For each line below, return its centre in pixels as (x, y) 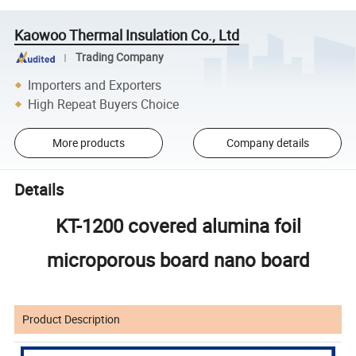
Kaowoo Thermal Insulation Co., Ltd (127, 35)
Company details (267, 143)
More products (88, 143)
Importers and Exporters (95, 85)
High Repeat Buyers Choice (104, 104)
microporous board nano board (178, 259)
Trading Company (119, 58)
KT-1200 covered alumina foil (178, 225)
